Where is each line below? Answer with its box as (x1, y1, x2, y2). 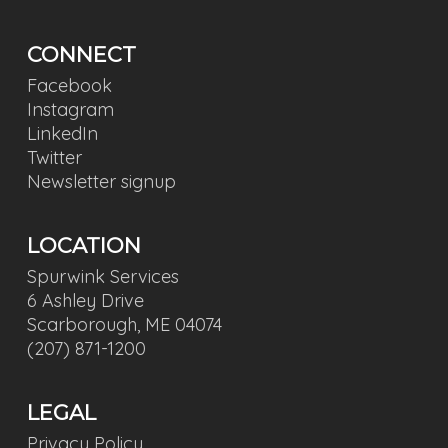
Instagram (26, 98, 114, 121)
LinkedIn (26, 122, 98, 145)
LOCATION (26, 233, 141, 258)
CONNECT (26, 42, 136, 67)
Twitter (26, 146, 82, 169)
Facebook (26, 74, 112, 97)
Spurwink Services (26, 265, 179, 288)
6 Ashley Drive (26, 289, 144, 312)
